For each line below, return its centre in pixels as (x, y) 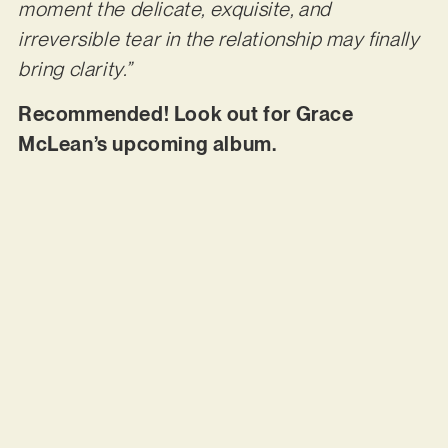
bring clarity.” (74, 69)
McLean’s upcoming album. (149, 143)
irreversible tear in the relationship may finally (218, 39)
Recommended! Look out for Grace (185, 113)
